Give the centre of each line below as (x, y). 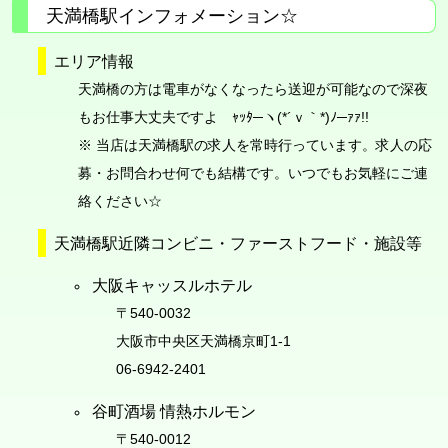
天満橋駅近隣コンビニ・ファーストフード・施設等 (237, 242)
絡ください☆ (119, 200)
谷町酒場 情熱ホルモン (173, 410)
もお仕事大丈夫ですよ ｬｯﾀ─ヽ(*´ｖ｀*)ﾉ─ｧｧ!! (223, 116)
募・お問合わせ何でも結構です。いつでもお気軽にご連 (252, 172)
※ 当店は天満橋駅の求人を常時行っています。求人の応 (254, 144)
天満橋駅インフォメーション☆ (172, 15)
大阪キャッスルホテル (171, 284)
